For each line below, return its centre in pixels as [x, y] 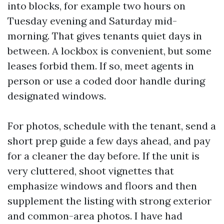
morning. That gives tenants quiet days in [105, 36]
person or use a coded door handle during [106, 81]
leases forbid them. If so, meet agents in [101, 66]
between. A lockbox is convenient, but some [109, 51]
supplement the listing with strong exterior [109, 201]
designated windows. [57, 96]
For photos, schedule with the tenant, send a [112, 126]
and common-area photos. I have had [95, 216]
